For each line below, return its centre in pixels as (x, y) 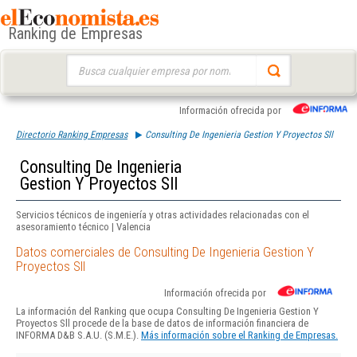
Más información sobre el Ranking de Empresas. (239, 335)
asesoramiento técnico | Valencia (83, 227)
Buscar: (81, 62)
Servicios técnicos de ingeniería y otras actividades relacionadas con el (163, 215)
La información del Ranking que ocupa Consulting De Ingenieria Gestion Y (167, 312)
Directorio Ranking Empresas (72, 135)
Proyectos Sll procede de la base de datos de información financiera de (162, 324)
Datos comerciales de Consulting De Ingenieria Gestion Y (165, 252)
